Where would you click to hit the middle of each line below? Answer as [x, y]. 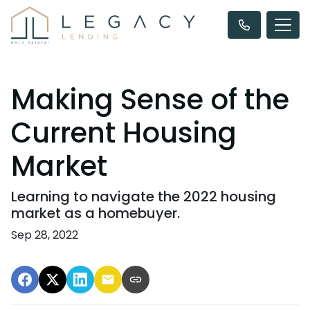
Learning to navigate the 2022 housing [144, 197]
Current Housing [124, 133]
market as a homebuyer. [95, 213]
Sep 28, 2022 [45, 235]
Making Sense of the [150, 100]
